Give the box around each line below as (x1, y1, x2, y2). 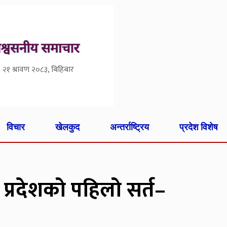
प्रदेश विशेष (179, 121, 218, 132)
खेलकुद (55, 121, 80, 132)
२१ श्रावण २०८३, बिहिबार (3, 63, 74, 77)
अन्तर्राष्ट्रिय (109, 121, 149, 132)
